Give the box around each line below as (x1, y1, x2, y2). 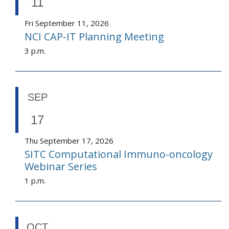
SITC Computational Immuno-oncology (25, 147, 213, 162)
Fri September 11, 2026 (25, 18, 109, 29)
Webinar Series (25, 159, 97, 174)
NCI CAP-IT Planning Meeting (25, 30, 164, 44)
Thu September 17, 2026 (25, 135, 113, 146)
